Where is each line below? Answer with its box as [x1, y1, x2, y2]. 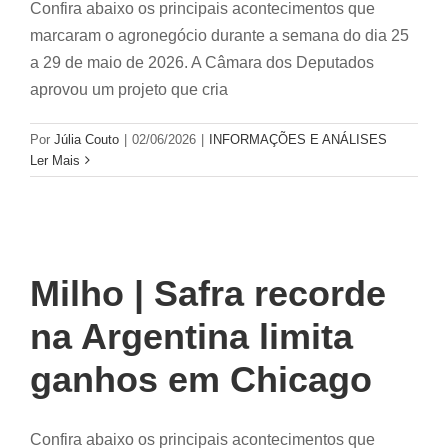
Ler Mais [30, 152, 80, 168]
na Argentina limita [30, 315, 353, 357]
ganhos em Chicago [30, 358, 372, 400]
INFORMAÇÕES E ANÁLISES [209, 131, 387, 147]
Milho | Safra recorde [30, 272, 386, 314]
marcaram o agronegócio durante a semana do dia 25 [30, 26, 409, 44]
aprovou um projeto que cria [30, 80, 228, 98]
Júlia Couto [54, 131, 119, 147]
